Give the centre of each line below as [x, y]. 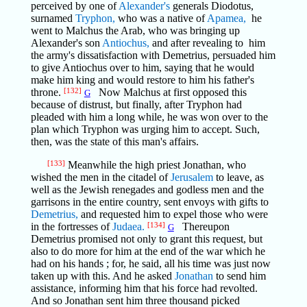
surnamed [53, 18]
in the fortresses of [71, 226]
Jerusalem [192, 177]
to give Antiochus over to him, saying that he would [142, 67]
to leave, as [238, 177]
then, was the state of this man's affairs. [119, 142]
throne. [47, 92]
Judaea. [128, 226]
